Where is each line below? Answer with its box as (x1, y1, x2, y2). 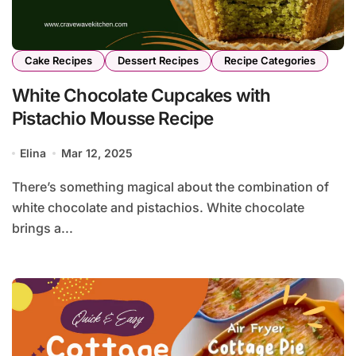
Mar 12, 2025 (60, 146, 133, 161)
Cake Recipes (25, 54, 92, 68)
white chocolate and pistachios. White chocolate (12, 199, 304, 216)
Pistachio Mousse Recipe (12, 107, 214, 130)
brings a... (12, 220, 73, 237)
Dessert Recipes (118, 54, 199, 68)
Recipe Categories (224, 54, 315, 68)
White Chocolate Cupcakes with (12, 84, 271, 106)
